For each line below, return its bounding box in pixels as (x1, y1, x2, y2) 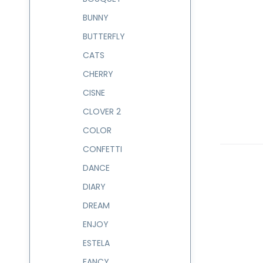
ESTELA (83, 237, 110, 249)
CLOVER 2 (83, 106, 121, 117)
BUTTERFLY (83, 31, 125, 42)
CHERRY (83, 68, 113, 80)
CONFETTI (83, 143, 122, 155)
